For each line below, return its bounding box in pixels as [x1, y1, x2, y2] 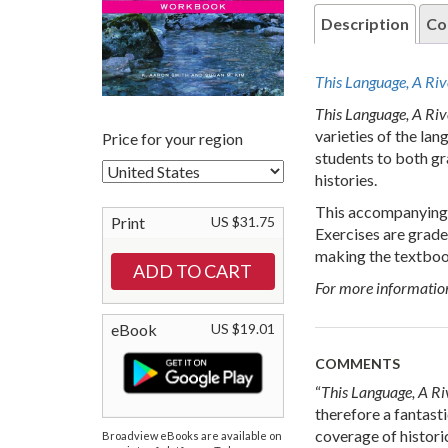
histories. [314, 170, 377, 190]
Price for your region [102, 129, 243, 149]
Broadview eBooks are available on [102, 429, 282, 443]
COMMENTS [314, 355, 400, 373]
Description [320, 14, 409, 34]
